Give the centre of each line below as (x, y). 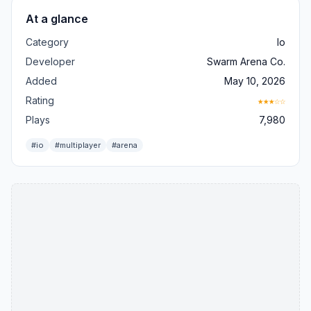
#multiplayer (78, 145)
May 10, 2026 (255, 81)
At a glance (57, 18)
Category (47, 42)
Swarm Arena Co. (246, 61)
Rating (40, 100)
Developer (50, 61)
